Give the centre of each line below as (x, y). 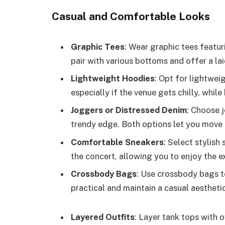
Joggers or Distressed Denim (129, 110)
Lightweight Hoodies (113, 79)
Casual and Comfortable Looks (131, 16)
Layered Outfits (103, 217)
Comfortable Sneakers (117, 142)
